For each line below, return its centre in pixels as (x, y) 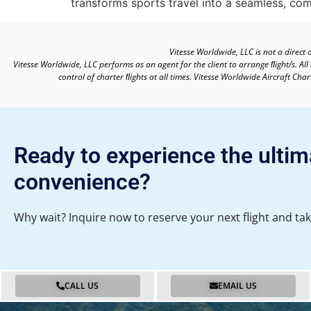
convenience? (82, 182)
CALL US (82, 286)
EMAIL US (237, 286)
